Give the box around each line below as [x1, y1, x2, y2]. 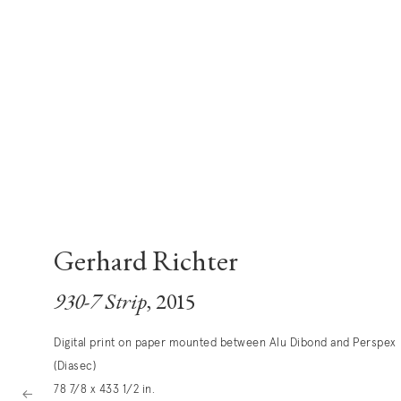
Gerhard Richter [54, 250, 238, 279]
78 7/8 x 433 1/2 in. [54, 384, 155, 397]
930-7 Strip [54, 293, 147, 316]
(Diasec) [54, 361, 96, 373]
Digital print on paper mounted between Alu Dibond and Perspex [54, 337, 397, 350]
